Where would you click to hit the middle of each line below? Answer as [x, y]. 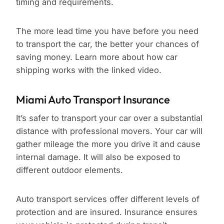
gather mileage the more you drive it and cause [108, 144]
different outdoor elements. [69, 170]
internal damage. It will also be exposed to [98, 157]
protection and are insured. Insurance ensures [107, 212]
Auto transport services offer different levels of [108, 199]
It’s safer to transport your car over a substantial [109, 118]
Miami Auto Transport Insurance [93, 100]
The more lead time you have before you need [107, 31]
